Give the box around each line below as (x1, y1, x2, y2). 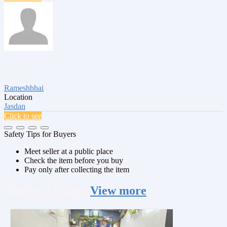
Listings (46, 184, 87, 198)
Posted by (4, 64, 31, 72)
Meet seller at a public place (24, 146, 113, 156)
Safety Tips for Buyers (4, 129, 76, 138)
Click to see (4, 111, 42, 120)
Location (4, 92, 32, 101)
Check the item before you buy (24, 156, 123, 165)
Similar (4, 184, 46, 198)
